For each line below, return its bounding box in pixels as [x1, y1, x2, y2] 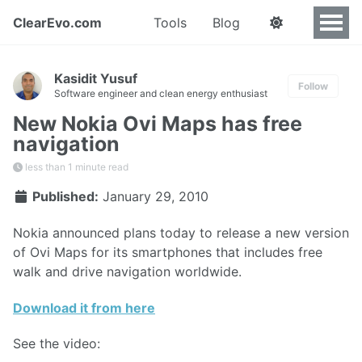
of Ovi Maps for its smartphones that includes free [13, 243, 322, 260]
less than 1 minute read [23, 160, 128, 173]
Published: [29, 188, 99, 205]
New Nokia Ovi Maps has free [13, 112, 302, 136]
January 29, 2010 [103, 188, 208, 205]
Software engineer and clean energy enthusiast [54, 87, 267, 99]
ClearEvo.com [13, 15, 102, 31]
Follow [298, 80, 328, 92]
